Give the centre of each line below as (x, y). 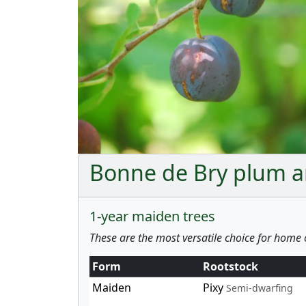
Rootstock (231, 266)
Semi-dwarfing (260, 288)
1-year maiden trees (152, 216)
